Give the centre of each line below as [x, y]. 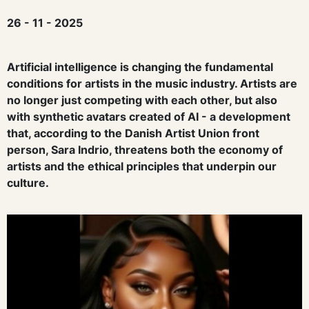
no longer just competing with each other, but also [142, 100]
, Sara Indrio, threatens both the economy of [164, 149]
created [151, 116]
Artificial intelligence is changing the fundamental [140, 67]
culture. [28, 182]
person [26, 149]
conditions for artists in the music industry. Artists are [152, 83]
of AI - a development [232, 116]
